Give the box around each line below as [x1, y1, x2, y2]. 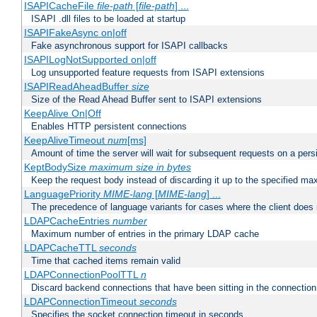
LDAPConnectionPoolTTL [23, 269, 141, 281]
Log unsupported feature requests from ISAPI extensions [31, 67, 265, 79]
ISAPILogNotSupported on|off [23, 54, 156, 66]
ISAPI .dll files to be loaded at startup [31, 13, 185, 25]
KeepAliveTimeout [23, 134, 108, 146]
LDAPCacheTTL [23, 242, 99, 254]
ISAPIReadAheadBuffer [23, 81, 132, 93]
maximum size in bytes [88, 161, 191, 173]
